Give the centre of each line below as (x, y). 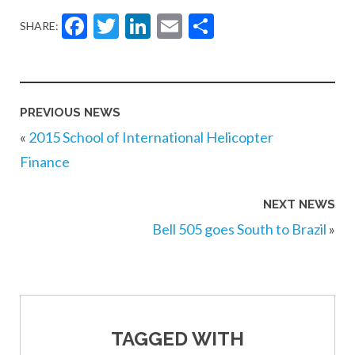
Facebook (164, 26)
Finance (45, 161)
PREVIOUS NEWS (70, 112)
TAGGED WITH (177, 338)
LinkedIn (218, 26)
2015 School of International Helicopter (151, 137)
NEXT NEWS (299, 205)
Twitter (177, 26)
